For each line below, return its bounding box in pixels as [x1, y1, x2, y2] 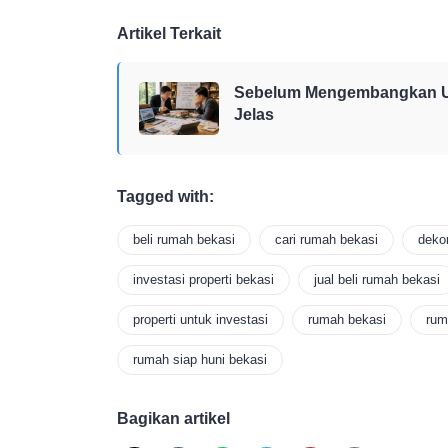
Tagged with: [117, 188, 214, 206]
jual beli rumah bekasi [314, 272, 440, 288]
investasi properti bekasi [133, 272, 274, 288]
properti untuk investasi [133, 312, 268, 328]
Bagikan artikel [117, 410, 230, 428]
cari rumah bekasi [275, 232, 378, 248]
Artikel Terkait [117, 24, 221, 42]
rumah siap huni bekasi [133, 352, 267, 368]
